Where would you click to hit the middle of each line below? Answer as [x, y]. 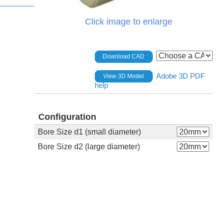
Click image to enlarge [128, 21]
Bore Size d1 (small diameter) [89, 132]
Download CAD [124, 57]
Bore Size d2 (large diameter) [89, 146]
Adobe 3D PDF [180, 76]
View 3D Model [124, 76]
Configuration [67, 116]
